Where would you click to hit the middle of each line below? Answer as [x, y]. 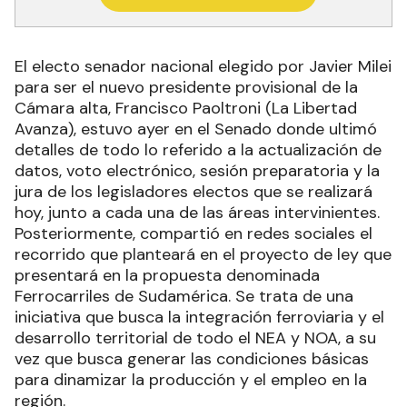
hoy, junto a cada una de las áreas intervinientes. [197, 213]
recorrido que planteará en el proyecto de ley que [203, 255]
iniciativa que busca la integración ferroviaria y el [199, 318]
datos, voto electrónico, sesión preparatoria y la [197, 171]
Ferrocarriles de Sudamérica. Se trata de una [184, 297]
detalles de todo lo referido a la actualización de [198, 150]
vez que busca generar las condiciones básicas [192, 359]
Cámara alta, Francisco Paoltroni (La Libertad [186, 109]
